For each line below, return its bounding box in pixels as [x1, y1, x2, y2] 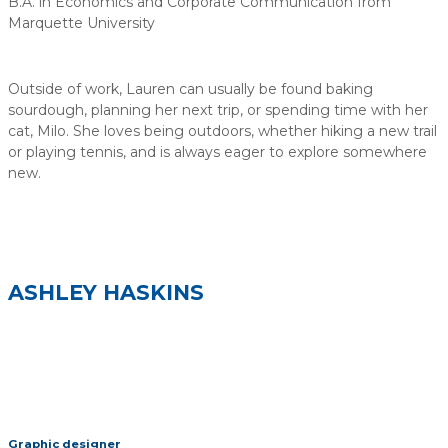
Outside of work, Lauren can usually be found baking [8, 80, 373, 99]
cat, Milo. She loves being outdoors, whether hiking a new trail [8, 122, 437, 141]
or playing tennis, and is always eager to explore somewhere [8, 143, 427, 162]
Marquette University [8, 14, 155, 33]
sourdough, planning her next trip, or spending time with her [8, 101, 428, 120]
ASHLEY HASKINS [8, 279, 204, 305]
